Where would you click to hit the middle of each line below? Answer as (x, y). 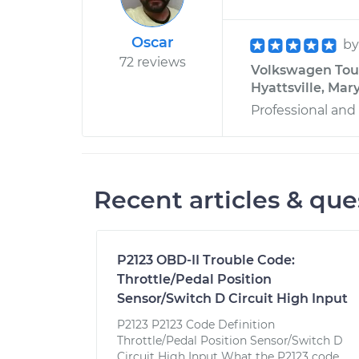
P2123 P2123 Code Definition (196, 325)
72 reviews (152, 62)
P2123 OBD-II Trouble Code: (206, 260)
